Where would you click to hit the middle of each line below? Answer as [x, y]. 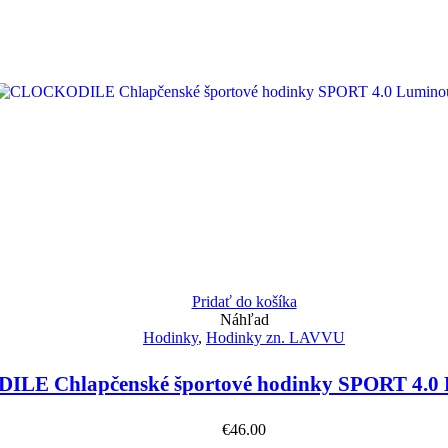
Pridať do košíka [244, 301]
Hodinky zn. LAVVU [275, 337]
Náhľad [244, 319]
